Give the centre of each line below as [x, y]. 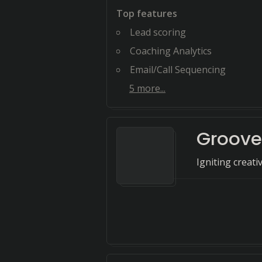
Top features [147, 13]
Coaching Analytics [171, 51]
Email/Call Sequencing [178, 70]
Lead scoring [158, 32]
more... [150, 88]
